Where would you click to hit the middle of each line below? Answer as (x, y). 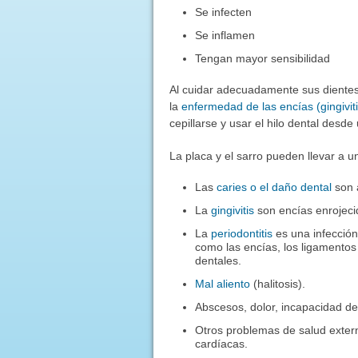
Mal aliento (223, 283)
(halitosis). (278, 283)
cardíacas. (222, 343)
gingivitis (233, 210)
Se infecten (224, 12)
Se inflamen (225, 35)
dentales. (219, 260)
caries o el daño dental (274, 187)
